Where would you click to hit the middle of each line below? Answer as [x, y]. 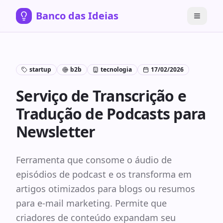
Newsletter [56, 132]
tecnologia [116, 69]
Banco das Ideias [77, 16]
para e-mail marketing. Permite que [91, 203]
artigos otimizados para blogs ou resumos [106, 189]
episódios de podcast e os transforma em [104, 174]
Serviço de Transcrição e [101, 96]
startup [40, 69]
